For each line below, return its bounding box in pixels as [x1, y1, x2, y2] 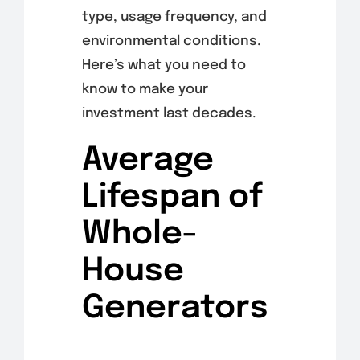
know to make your [81, 83, 208, 97]
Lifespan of [81, 181, 263, 215]
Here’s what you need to [81, 59, 246, 73]
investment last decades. [81, 107, 256, 121]
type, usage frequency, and [81, 10, 267, 25]
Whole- [81, 218, 198, 252]
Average [81, 144, 214, 178]
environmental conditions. [81, 35, 261, 49]
